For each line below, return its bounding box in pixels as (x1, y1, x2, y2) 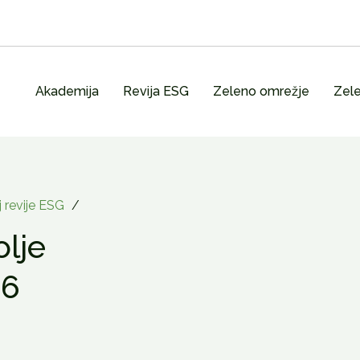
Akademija (35, 84, 99, 100)
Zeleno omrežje (212, 84, 309, 100)
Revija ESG (122, 84, 189, 100)
